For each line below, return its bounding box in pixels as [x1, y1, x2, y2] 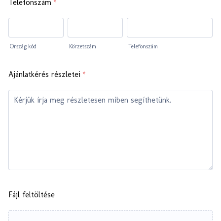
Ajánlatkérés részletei [8, 70, 80, 79]
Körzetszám [69, 43, 96, 50]
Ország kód [10, 43, 37, 50]
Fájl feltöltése [8, 190, 55, 199]
